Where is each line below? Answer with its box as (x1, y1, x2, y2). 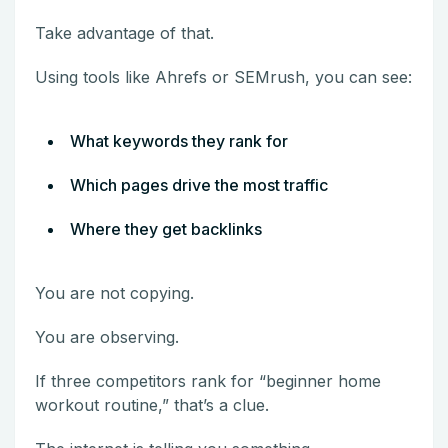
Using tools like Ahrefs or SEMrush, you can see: (35, 66, 412, 87)
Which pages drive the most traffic (70, 174, 328, 195)
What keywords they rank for (70, 130, 288, 151)
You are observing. (35, 326, 179, 347)
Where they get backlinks (70, 218, 262, 239)
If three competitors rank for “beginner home (35, 370, 381, 391)
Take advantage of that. (35, 22, 214, 43)
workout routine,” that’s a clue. (35, 394, 269, 415)
